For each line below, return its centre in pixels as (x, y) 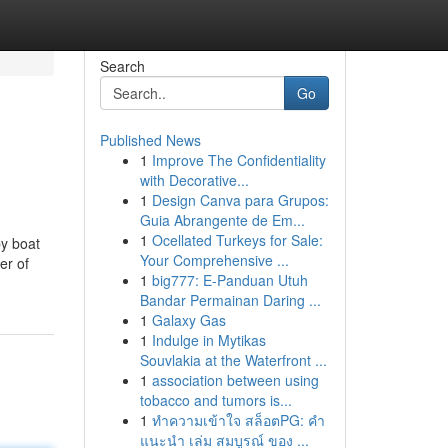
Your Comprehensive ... (214, 260)
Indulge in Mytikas (208, 340)
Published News (150, 140)
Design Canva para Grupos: (240, 200)
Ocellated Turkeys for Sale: (237, 240)
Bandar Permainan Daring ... (230, 300)
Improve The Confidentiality (238, 160)
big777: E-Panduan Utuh (229, 280)
